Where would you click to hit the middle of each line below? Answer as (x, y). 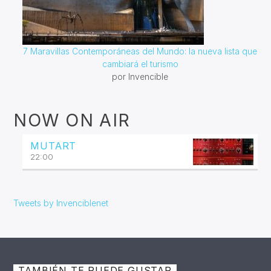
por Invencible (140, 77)
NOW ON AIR (72, 120)
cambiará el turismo (140, 64)
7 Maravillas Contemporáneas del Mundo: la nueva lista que (140, 51)
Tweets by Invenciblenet (61, 203)
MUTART (54, 146)
